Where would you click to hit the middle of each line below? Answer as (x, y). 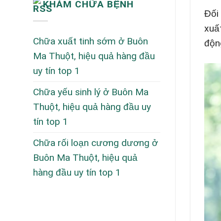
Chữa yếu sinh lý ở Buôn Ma (91, 92)
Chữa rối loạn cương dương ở (95, 143)
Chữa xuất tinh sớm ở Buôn (91, 41)
